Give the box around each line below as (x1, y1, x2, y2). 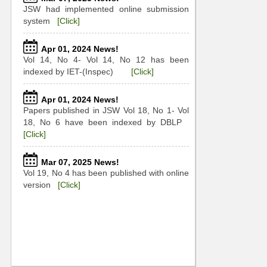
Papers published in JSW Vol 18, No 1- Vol (23, 105, 189, 115)
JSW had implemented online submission (23, 4, 189, 14)
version (23, 180, 58, 190)
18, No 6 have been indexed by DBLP (23, 117, 189, 127)
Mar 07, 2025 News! (41, 157, 119, 167)
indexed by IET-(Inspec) (23, 67, 131, 76)
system (23, 16, 57, 26)
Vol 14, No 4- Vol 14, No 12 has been (23, 55, 189, 64)
